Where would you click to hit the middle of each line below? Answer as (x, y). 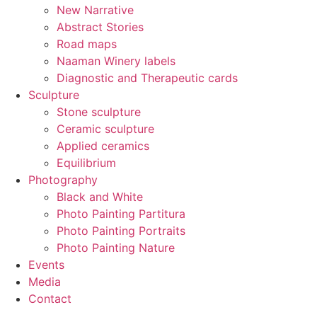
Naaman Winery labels (116, 61)
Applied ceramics (103, 146)
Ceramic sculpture (105, 129)
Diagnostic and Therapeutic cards (147, 78)
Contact (50, 299)
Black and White (100, 197)
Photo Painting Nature (116, 248)
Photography (63, 180)
